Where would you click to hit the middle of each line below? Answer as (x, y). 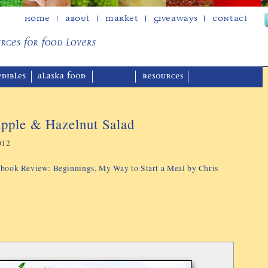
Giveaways (176, 18)
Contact (230, 18)
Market (122, 18)
